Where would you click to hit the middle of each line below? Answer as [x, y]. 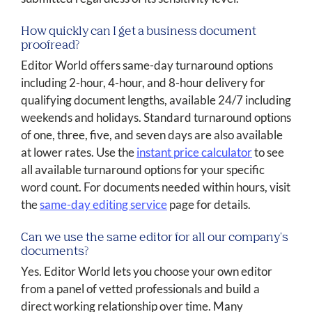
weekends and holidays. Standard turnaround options [156, 118]
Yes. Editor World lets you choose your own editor [147, 272]
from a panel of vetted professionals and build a [140, 289]
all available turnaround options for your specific [143, 170]
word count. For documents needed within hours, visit [156, 187]
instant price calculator [194, 153]
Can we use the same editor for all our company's [155, 238]
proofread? [50, 46]
